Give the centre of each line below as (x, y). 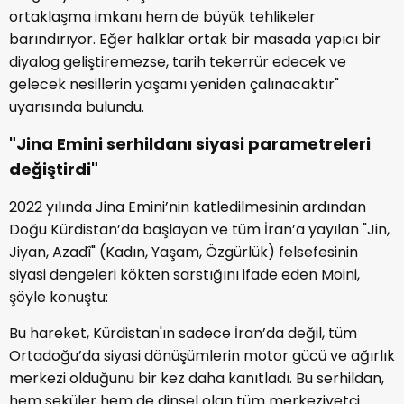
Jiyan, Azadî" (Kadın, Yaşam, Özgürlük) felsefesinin (184, 252)
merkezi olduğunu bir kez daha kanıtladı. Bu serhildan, (197, 378)
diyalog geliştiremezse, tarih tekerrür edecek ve (178, 61)
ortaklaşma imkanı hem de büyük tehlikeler (162, 16)
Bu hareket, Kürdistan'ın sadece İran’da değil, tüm (183, 333)
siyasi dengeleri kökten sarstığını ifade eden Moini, (184, 274)
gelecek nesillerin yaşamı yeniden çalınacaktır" (174, 84)
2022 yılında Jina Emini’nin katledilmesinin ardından (188, 207)
